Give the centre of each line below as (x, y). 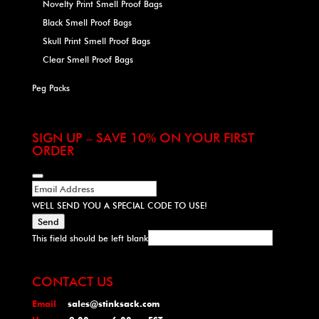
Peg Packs (51, 88)
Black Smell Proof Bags (87, 22)
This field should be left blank (90, 239)
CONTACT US (72, 282)
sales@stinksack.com (113, 304)
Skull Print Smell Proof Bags (96, 41)
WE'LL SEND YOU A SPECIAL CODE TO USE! (119, 206)
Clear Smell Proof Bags (88, 59)
